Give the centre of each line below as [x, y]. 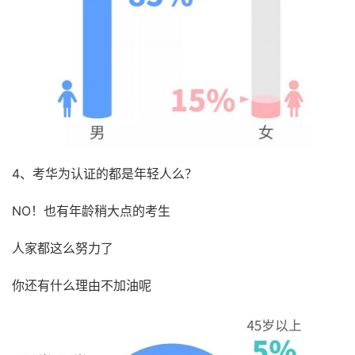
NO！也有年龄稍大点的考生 [91, 210]
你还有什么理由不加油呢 [82, 285]
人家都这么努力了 [63, 248]
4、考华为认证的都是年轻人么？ [105, 173]
